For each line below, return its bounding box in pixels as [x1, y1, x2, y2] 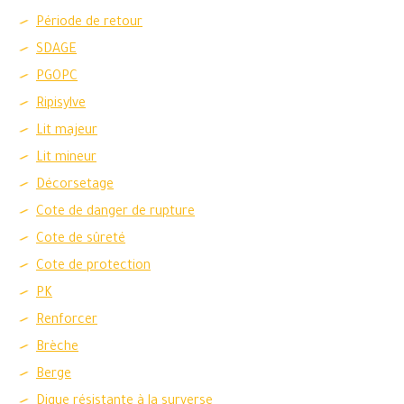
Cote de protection [36, 260, 151, 274]
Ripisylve [36, 97, 86, 112]
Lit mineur [36, 151, 96, 166]
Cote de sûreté [36, 233, 125, 247]
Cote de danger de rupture [36, 206, 195, 220]
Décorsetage [36, 179, 114, 193]
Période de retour [36, 16, 142, 31]
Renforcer [36, 314, 97, 328]
